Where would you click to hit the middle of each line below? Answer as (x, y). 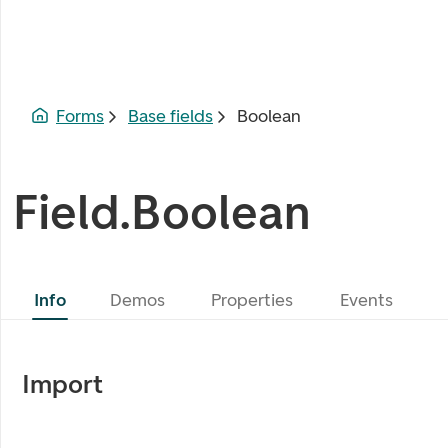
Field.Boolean (161, 212)
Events (366, 300)
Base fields (170, 116)
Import (62, 384)
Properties (252, 300)
